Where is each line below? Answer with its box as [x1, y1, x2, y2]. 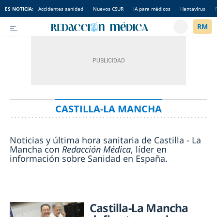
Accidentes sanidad [38, 5, 83, 12]
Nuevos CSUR [93, 5, 124, 12]
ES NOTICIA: [5, 5, 33, 12]
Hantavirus [180, 5, 205, 12]
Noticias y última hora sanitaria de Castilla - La [10, 134, 201, 146]
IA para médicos [133, 5, 170, 12]
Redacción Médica [62, 143, 131, 155]
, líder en [131, 143, 167, 155]
